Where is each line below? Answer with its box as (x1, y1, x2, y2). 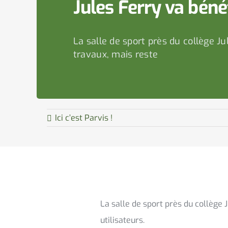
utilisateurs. (100, 214, 145, 225)
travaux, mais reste (73, 48, 158, 61)
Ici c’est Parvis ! (54, 112, 112, 123)
